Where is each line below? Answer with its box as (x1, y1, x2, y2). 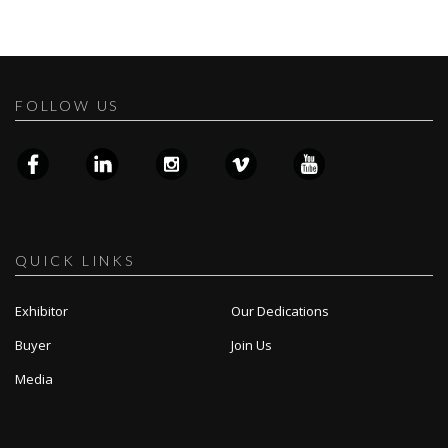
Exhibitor (15, 302, 68, 321)
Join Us (230, 336, 272, 355)
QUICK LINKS (15, 252, 135, 270)
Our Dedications (230, 302, 329, 321)
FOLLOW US (15, 97, 120, 115)
